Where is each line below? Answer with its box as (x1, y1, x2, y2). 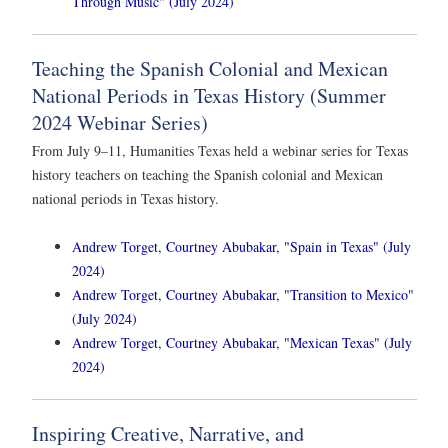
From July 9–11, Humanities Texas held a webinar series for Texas (32, 141, 408, 161)
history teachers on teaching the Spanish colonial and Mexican (32, 165, 383, 185)
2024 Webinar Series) (32, 109, 208, 137)
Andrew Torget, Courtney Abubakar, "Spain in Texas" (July (72, 236, 411, 256)
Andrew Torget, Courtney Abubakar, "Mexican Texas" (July (72, 332, 412, 352)
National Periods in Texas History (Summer (32, 82, 386, 110)
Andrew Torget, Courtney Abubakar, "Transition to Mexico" (72, 284, 414, 304)
